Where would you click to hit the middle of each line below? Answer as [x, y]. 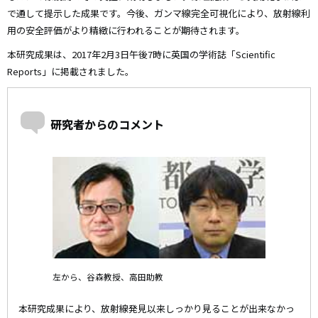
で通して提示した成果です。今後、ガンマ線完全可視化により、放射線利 [159, 13]
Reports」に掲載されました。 [71, 72]
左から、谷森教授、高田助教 [108, 277]
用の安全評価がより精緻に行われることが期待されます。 [126, 31]
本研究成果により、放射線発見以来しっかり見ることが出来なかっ [157, 309]
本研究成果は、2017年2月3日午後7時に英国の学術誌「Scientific [141, 55]
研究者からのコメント [107, 125]
